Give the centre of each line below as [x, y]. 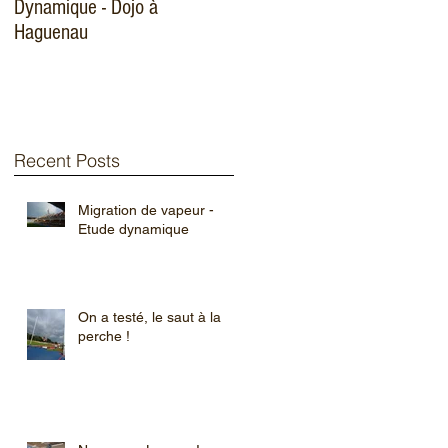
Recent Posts [67, 160]
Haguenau [51, 32]
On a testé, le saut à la [149, 316]
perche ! [104, 335]
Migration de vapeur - [146, 209]
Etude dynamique [133, 228]
